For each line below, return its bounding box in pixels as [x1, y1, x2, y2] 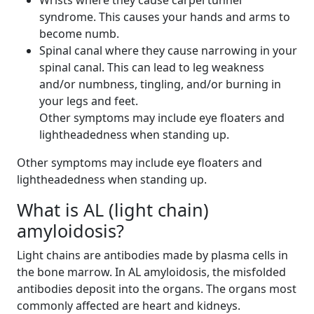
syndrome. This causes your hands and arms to [39, 9, 290, 25]
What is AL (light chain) [17, 198, 209, 221]
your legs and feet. [39, 93, 138, 109]
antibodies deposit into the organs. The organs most [17, 281, 296, 296]
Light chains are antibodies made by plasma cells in [17, 247, 288, 263]
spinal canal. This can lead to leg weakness [39, 60, 264, 75]
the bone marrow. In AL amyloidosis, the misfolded [17, 264, 286, 280]
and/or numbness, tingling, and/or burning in [39, 76, 281, 92]
